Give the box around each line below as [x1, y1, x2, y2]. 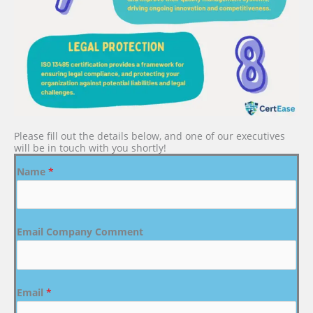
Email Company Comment [17, 225, 143, 239]
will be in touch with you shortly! [14, 140, 166, 154]
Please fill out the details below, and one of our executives [14, 129, 285, 143]
